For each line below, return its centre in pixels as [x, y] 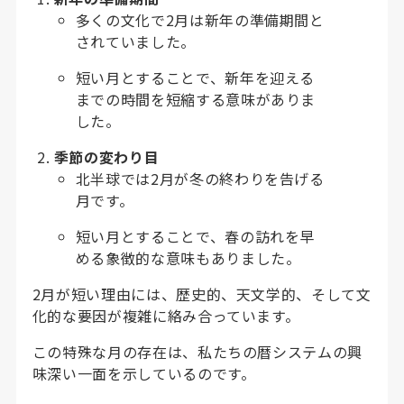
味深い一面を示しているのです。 [144, 373]
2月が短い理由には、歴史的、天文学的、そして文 [202, 294]
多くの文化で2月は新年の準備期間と [200, 19]
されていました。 [135, 41]
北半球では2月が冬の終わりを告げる [200, 178]
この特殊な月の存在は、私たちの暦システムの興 [197, 351]
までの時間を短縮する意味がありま [196, 99]
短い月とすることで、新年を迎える [195, 77]
